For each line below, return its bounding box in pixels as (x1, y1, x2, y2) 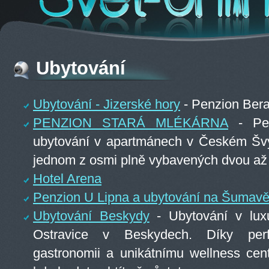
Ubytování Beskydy (33, 208, 150, 223)
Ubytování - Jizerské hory (33, 97, 180, 112)
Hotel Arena (33, 171, 101, 186)
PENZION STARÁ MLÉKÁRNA (33, 115, 228, 130)
